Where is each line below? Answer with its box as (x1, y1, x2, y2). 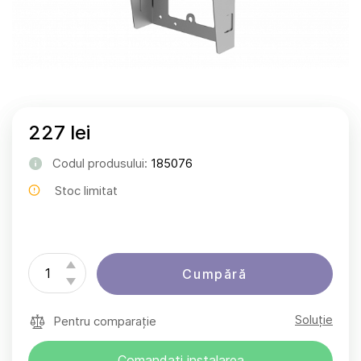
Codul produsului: (52, 156, 151, 172)
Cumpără (182, 265, 247, 282)
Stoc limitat (55, 182, 118, 198)
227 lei (28, 120, 90, 144)
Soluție (295, 311, 333, 327)
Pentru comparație (53, 313, 156, 330)
